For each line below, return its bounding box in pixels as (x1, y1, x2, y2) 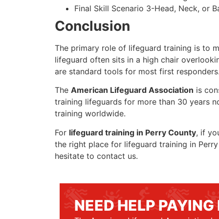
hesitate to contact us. (55, 151, 138, 161)
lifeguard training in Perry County (69, 127, 196, 137)
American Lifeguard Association (71, 85, 194, 95)
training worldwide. (55, 109, 126, 119)
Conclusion (55, 18, 130, 35)
